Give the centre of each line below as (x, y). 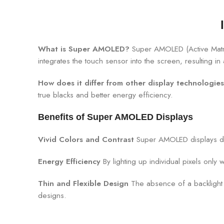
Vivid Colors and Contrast (86, 139)
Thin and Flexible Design (83, 183)
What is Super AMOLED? (84, 49)
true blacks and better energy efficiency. (105, 95)
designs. (52, 195)
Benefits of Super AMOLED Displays (115, 117)
